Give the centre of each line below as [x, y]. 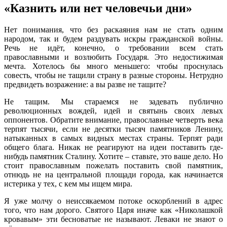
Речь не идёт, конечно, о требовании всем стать [113, 48]
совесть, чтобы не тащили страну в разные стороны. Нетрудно [113, 75]
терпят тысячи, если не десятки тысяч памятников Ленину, [113, 129]
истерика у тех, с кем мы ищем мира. [68, 183]
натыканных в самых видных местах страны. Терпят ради [113, 138]
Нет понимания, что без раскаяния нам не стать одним [113, 29]
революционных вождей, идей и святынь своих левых [113, 110]
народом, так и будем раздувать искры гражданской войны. [113, 39]
